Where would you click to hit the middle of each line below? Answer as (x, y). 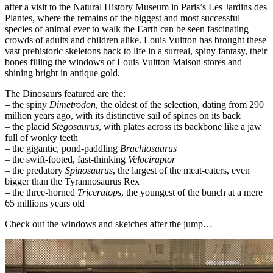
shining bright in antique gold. (62, 73)
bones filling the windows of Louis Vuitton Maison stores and (123, 62)
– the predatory (35, 170)
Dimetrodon (73, 104)
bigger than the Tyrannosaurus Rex (72, 181)
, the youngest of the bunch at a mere (192, 192)
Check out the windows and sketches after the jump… (109, 224)
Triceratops (99, 192)
